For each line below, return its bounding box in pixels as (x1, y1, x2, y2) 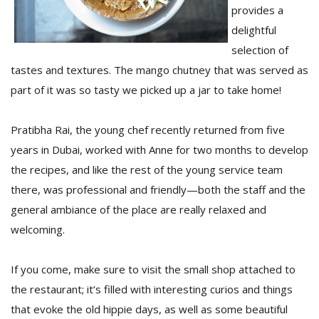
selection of (231, 43, 288, 57)
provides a (231, 3, 283, 17)
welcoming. (11, 222, 65, 236)
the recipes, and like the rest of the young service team (11, 162, 283, 177)
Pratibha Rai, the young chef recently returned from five (11, 122, 285, 137)
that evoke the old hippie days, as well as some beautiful (11, 302, 288, 316)
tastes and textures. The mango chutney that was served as (11, 63, 308, 77)
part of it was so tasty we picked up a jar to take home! (11, 83, 281, 97)
